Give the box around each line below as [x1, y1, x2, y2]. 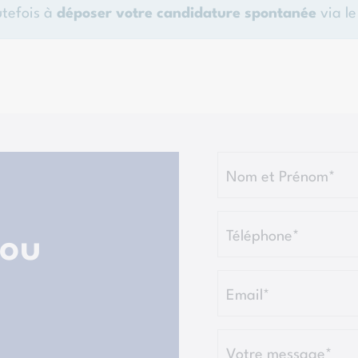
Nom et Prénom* [226, 169, 335, 185]
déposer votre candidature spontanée [56, 6, 316, 21]
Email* [226, 288, 269, 303]
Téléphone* [226, 229, 299, 244]
